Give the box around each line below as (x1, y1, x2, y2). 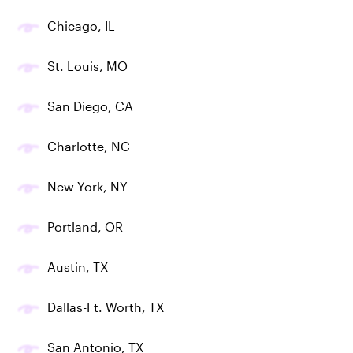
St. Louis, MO (47, 58, 128, 73)
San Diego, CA (47, 98, 133, 113)
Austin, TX (47, 258, 109, 274)
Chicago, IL (47, 17, 115, 33)
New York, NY (47, 178, 128, 194)
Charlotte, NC (47, 138, 130, 154)
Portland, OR (47, 218, 123, 234)
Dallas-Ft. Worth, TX (47, 299, 165, 314)
